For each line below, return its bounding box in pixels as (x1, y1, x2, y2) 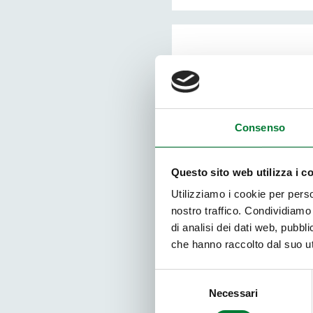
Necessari (209, 287, 258, 300)
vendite (248, 194, 290, 210)
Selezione (154, 270, 200, 283)
